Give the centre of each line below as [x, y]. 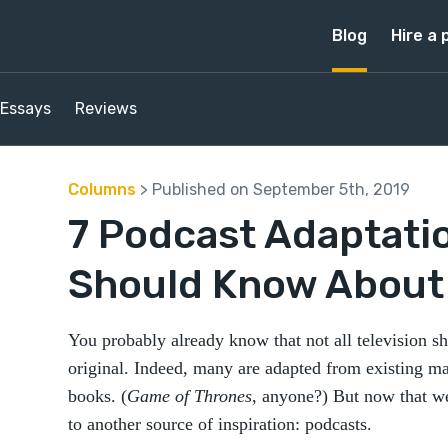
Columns [102, 189]
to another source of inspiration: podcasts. [220, 424]
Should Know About [256, 284]
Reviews [106, 108]
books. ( [97, 396]
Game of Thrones [189, 396]
